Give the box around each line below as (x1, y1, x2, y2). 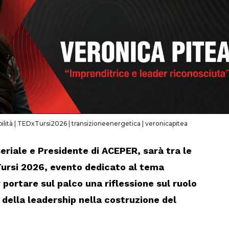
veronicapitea (145, 120, 188, 128)
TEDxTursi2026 (17, 120, 67, 128)
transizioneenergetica (71, 120, 141, 128)
